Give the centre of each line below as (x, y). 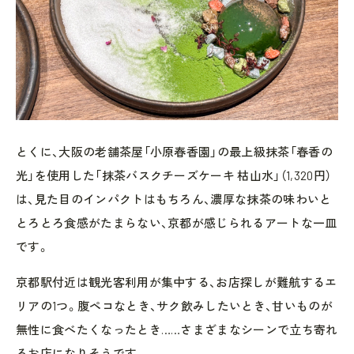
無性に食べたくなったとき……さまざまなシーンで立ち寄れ (177, 330)
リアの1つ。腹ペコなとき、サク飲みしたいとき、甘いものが (174, 306)
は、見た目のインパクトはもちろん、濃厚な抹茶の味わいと (174, 199)
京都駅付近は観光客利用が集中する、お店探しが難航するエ (177, 282)
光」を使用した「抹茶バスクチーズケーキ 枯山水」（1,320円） (174, 175)
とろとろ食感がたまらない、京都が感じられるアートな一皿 (177, 223)
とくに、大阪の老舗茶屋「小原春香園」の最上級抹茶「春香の (174, 152)
